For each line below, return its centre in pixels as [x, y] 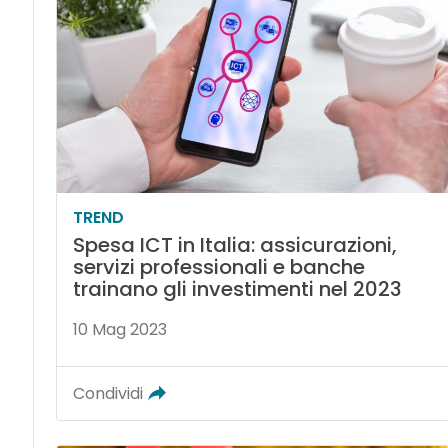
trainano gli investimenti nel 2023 [237, 289]
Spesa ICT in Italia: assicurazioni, [234, 245]
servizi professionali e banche [218, 267]
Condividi [107, 394]
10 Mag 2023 [119, 330]
